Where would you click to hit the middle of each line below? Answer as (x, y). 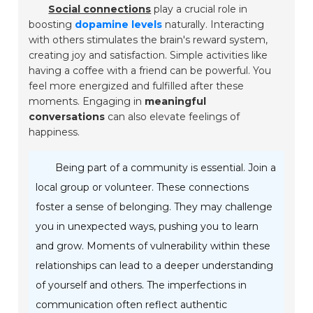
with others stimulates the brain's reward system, (148, 40)
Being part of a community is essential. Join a (166, 168)
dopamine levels (119, 25)
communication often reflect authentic (132, 305)
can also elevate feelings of (173, 117)
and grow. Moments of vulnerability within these (153, 246)
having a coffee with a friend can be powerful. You (150, 71)
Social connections (100, 9)
